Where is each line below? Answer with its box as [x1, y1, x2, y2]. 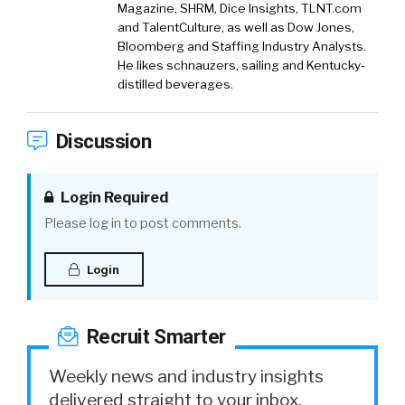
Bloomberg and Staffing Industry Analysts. [118, 39, 366, 54]
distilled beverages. [118, 77, 233, 92]
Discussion [51, 129, 152, 154]
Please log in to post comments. [44, 215, 241, 232]
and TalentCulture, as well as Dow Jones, [118, 20, 354, 35]
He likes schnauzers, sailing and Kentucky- [118, 58, 365, 73]
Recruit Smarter [81, 325, 226, 349]
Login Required [58, 189, 168, 207]
